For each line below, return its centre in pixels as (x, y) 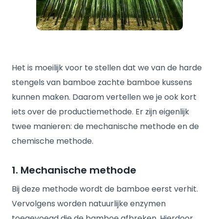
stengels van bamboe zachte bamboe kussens (102, 82)
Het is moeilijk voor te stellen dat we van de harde (107, 68)
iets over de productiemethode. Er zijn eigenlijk (100, 112)
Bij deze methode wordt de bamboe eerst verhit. (105, 189)
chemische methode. (53, 141)
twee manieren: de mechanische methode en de (105, 126)
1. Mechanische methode (74, 170)
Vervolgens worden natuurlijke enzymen (89, 204)
